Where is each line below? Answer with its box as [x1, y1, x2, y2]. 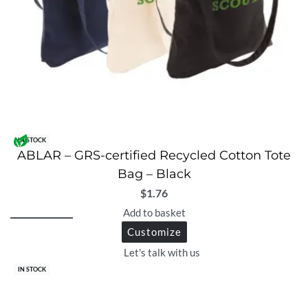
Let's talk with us [123, 246, 200, 259]
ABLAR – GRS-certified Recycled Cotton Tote [17, 148, 291, 164]
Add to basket [122, 206, 186, 219]
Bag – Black [117, 166, 191, 182]
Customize [126, 225, 181, 238]
